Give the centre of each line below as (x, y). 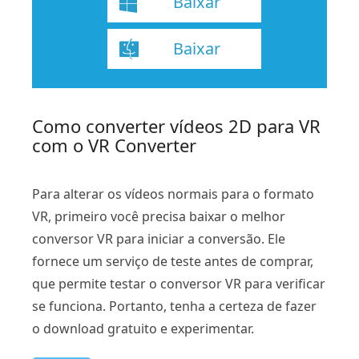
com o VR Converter (114, 145)
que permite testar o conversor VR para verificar (179, 283)
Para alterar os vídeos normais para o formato (173, 194)
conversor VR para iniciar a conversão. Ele (159, 238)
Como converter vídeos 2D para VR (176, 125)
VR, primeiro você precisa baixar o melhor (159, 216)
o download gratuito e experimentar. (143, 328)
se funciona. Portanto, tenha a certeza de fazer (174, 306)
